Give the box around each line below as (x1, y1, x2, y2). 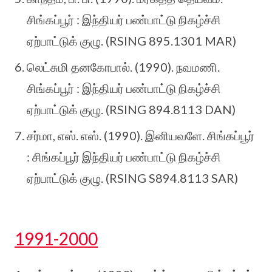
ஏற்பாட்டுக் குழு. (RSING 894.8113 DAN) (27, 101, 236, 117)
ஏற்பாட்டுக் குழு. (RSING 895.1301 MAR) (27, 33, 236, 48)
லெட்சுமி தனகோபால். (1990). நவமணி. (27, 59, 220, 74)
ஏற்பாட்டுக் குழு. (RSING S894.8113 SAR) (27, 170, 238, 185)
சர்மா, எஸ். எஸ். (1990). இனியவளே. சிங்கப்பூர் (27, 127, 254, 143)
